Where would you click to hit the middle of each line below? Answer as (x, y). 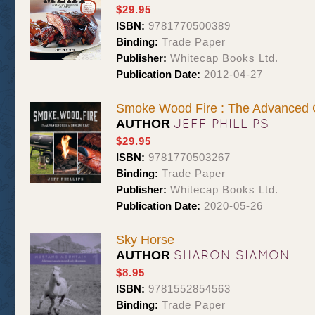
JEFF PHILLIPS (221, 123)
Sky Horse (145, 240)
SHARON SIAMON (232, 255)
